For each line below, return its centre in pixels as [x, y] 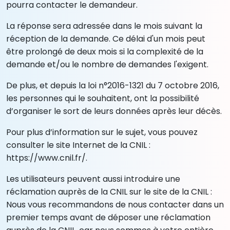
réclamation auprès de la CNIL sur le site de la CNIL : [109, 191]
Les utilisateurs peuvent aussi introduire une [93, 179]
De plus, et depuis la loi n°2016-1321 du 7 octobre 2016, [113, 85]
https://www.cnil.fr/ [46, 158]
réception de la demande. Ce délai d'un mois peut [106, 39]
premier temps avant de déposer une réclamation [108, 217]
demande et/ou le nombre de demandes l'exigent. [107, 64]
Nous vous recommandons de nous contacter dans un [115, 204]
